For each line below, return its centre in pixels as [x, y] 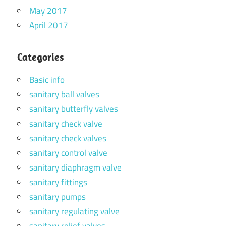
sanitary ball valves [64, 94]
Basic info [47, 79]
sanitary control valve [68, 153]
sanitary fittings [58, 182]
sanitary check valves [68, 138]
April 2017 [49, 25]
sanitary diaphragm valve [75, 167]
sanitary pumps [58, 196]
